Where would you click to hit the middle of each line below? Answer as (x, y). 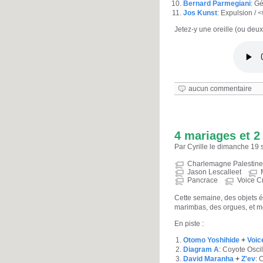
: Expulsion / (237, 13)
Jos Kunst (200, 13)
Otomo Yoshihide (211, 240)
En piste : (189, 223)
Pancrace (203, 180)
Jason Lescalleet (214, 172)
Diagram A (201, 249)
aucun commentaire (220, 88)
